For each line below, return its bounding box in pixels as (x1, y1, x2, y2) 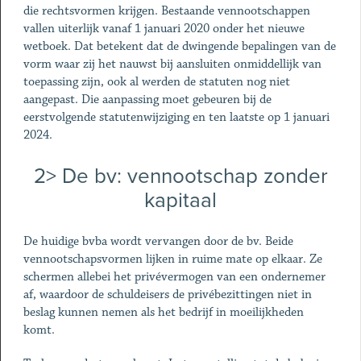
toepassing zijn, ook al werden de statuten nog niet (23, 74, 290, 89)
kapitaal (144, 188, 217, 213)
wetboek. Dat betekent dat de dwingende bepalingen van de (23, 39, 336, 54)
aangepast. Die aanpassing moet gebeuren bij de (23, 92, 272, 107)
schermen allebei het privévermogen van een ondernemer (23, 269, 326, 284)
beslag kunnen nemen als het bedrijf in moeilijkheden (23, 305, 304, 320)
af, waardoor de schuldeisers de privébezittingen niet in (23, 287, 312, 302)
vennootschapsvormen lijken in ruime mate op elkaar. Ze (23, 251, 322, 267)
